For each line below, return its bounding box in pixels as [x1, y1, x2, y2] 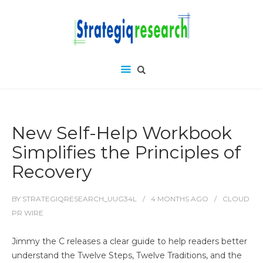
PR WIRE [12, 208, 43, 217]
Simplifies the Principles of [12, 141, 241, 163]
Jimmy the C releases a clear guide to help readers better [12, 236, 247, 247]
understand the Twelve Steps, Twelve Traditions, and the [12, 250, 242, 261]
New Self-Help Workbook [12, 122, 232, 144]
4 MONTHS [151, 194, 189, 203]
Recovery [12, 161, 92, 183]
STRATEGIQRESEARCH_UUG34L [22, 194, 137, 203]
